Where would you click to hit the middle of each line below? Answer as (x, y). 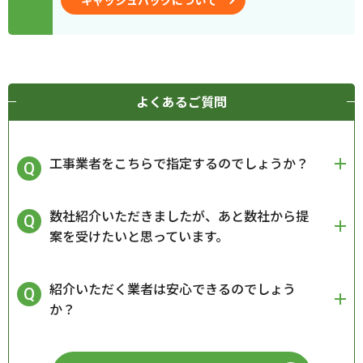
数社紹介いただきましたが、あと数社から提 (179, 216)
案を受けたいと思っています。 (139, 236)
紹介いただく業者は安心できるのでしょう (173, 288)
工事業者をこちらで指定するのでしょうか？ (179, 163)
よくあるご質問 (181, 101)
